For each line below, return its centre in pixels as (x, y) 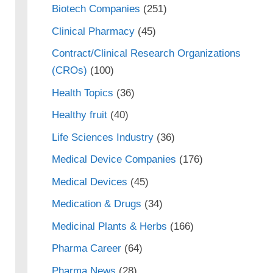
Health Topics (82, 93)
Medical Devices (89, 182)
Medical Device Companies (114, 159)
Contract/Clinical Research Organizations (146, 53)
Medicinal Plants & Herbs (109, 226)
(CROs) (69, 70)
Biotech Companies (96, 9)
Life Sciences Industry (102, 137)
